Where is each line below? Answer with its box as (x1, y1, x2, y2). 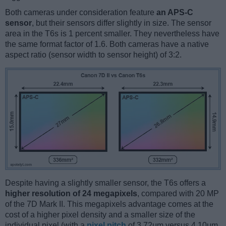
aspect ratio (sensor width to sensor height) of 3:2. (5, 50, 182, 60)
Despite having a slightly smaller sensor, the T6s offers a (5, 178, 206, 187)
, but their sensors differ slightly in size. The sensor (32, 19, 211, 28)
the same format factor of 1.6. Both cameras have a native (5, 40, 209, 49)
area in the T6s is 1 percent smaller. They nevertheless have (5, 29, 219, 38)
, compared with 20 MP (137, 189, 219, 198)
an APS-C (156, 8, 193, 17)
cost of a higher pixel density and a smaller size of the (5, 210, 195, 219)
